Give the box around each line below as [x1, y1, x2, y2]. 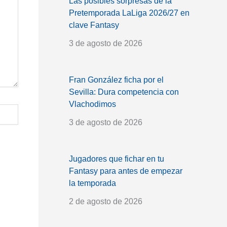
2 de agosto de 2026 [69, 197, 142, 206]
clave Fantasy [69, 20, 119, 29]
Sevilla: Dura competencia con [69, 87, 179, 96]
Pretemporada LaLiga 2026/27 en [69, 8, 190, 17]
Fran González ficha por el [69, 75, 164, 84]
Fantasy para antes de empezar [69, 166, 182, 175]
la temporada [69, 178, 116, 187]
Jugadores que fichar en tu [69, 154, 164, 163]
